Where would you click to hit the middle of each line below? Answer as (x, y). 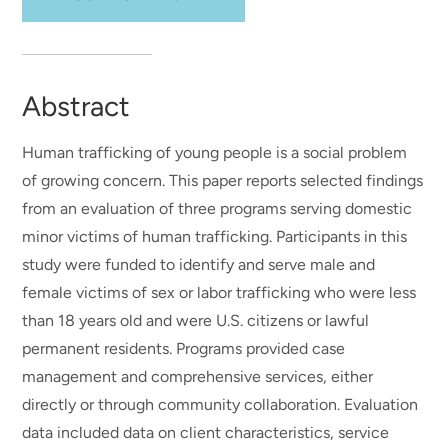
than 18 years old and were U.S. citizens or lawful (196, 320)
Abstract (76, 106)
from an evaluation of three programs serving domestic (217, 208)
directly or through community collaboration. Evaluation (220, 404)
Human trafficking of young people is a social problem (215, 152)
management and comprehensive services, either (198, 376)
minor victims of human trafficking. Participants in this (215, 236)
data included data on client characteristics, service (206, 432)
